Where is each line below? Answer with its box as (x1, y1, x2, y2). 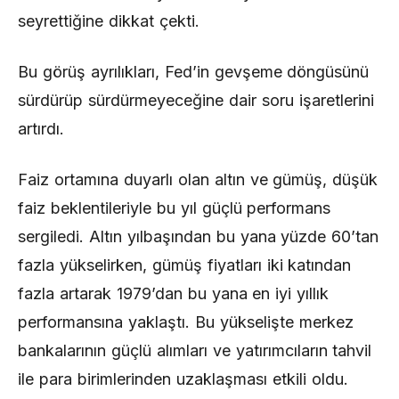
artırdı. (18, 119, 64, 138)
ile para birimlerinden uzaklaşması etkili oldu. (18, 370, 348, 388)
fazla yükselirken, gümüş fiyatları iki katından (18, 256, 352, 274)
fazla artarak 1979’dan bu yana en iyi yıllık (18, 284, 330, 303)
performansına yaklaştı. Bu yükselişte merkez (18, 313, 354, 331)
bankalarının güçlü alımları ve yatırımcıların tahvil (18, 341, 372, 360)
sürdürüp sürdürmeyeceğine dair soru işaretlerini (18, 91, 374, 110)
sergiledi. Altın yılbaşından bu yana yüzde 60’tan (18, 227, 379, 246)
